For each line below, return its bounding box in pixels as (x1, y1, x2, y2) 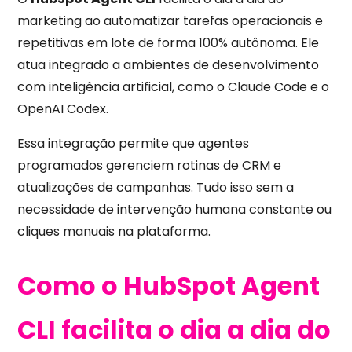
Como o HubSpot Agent (17, 267, 321, 303)
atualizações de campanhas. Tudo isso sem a (17, 178, 295, 197)
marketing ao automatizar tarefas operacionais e (17, 12, 324, 31)
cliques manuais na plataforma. (17, 222, 211, 241)
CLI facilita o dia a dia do (17, 311, 332, 347)
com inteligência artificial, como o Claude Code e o (17, 78, 330, 97)
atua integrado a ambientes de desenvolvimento (17, 56, 320, 75)
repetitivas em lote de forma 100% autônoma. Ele (17, 34, 320, 53)
